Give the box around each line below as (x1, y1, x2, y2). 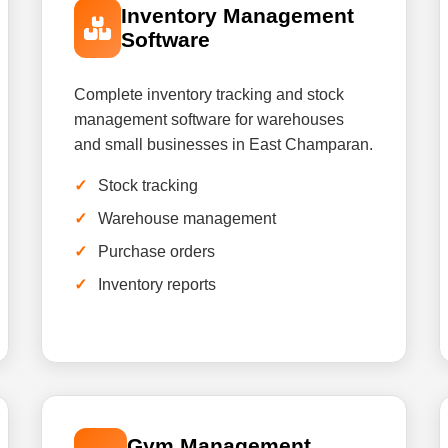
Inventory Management (120, 4, 354, 27)
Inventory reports (98, 276, 217, 293)
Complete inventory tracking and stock (74, 86, 345, 103)
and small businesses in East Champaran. (74, 136, 374, 153)
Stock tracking (98, 177, 199, 194)
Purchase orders (98, 243, 216, 260)
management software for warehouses (74, 111, 345, 128)
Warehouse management (98, 210, 277, 227)
